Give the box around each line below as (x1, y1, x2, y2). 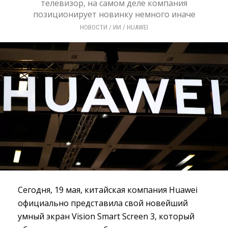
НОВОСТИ (80, 23, 107, 31)
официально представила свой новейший (18, 197, 188, 209)
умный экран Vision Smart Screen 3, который (18, 210, 194, 222)
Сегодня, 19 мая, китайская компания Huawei (18, 184, 197, 195)
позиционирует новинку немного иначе (33, 9, 195, 20)
